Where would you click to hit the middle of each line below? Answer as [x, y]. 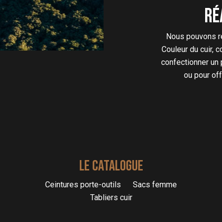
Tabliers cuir [111, 198]
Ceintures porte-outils [83, 185]
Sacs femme [155, 185]
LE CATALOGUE [111, 166]
